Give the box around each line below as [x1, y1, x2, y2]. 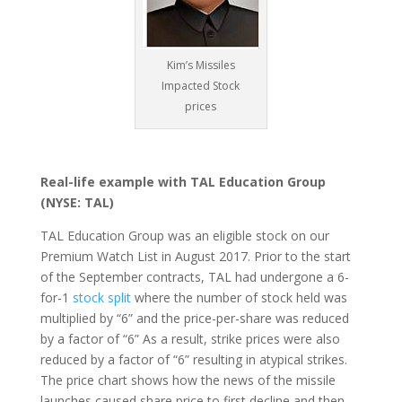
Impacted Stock [162, 78, 240, 94]
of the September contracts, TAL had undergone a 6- [39, 268, 349, 286]
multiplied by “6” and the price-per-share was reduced [39, 310, 349, 328]
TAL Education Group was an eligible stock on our [39, 227, 329, 245]
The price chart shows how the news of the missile [39, 371, 336, 389]
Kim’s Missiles [166, 57, 235, 74]
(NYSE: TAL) [39, 194, 114, 212]
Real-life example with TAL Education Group [39, 173, 326, 191]
